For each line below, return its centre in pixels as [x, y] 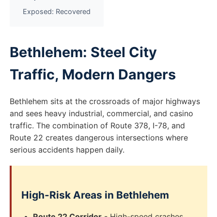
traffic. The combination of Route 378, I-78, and [97, 125]
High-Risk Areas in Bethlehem [95, 195]
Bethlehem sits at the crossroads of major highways [105, 101]
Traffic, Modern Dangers [93, 74]
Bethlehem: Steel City [83, 52]
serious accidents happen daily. [67, 150]
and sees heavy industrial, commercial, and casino [101, 113]
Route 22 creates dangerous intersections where [99, 138]
